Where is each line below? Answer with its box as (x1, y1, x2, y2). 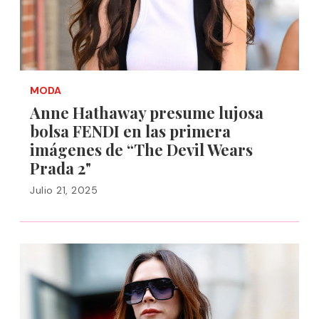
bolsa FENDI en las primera (30, 120, 231, 142)
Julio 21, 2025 (30, 184, 98, 197)
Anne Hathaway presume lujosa (30, 102, 263, 123)
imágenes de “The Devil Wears (30, 139, 253, 160)
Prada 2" (30, 157, 91, 179)
